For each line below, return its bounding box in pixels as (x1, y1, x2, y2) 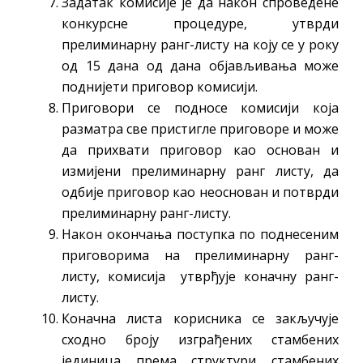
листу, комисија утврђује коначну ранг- (62, 267, 339, 285)
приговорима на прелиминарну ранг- (62, 246, 339, 264)
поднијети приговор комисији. (62, 77, 258, 96)
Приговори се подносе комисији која (62, 98, 339, 117)
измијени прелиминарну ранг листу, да (62, 161, 339, 180)
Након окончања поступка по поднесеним (62, 224, 339, 243)
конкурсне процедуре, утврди (62, 14, 339, 32)
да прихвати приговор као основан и (62, 140, 339, 159)
